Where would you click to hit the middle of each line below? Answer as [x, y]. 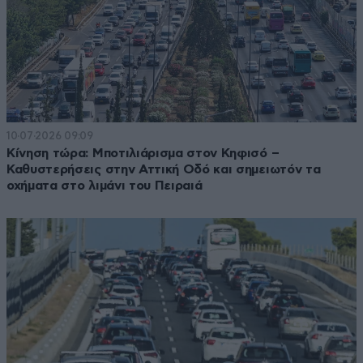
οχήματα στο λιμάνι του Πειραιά [105, 185]
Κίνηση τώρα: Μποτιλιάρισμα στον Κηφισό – [143, 153]
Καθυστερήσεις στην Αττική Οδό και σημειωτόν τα [164, 169]
